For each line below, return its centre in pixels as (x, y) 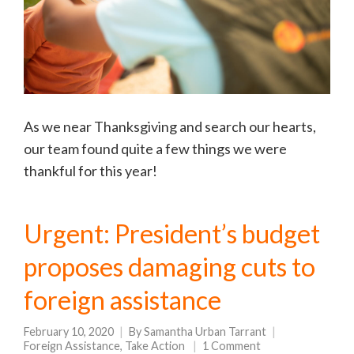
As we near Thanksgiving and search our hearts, (170, 126)
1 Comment (232, 345)
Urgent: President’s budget (172, 233)
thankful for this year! (90, 170)
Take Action (155, 345)
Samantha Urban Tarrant (205, 331)
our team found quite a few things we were (155, 148)
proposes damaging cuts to (169, 266)
